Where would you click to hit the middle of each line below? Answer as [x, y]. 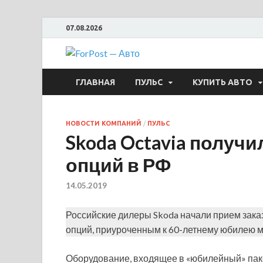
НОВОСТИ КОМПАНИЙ [104, 123]
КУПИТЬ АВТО [222, 82]
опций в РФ [118, 165]
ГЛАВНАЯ [95, 82]
